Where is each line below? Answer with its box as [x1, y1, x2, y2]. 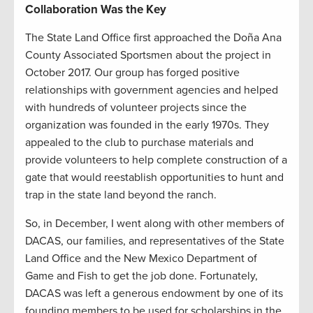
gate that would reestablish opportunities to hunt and [25, 170, 284, 185]
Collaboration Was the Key [25, 2, 166, 17]
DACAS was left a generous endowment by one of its [25, 286, 283, 301]
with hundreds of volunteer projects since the [25, 101, 247, 115]
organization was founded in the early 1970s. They [25, 118, 269, 133]
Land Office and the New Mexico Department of [25, 252, 257, 266]
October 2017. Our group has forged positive [25, 66, 240, 80]
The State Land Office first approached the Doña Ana [25, 31, 282, 45]
